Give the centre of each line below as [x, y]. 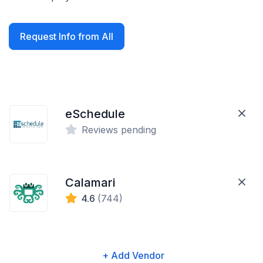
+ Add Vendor [133, 255]
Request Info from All [67, 36]
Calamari [90, 183]
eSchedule [95, 114]
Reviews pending [119, 130]
